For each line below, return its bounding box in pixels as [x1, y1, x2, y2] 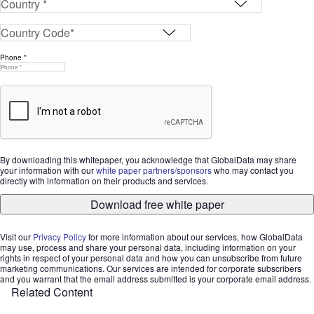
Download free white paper [90, 196, 224, 212]
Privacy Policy [33, 230, 86, 243]
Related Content [11, 283, 93, 300]
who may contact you [212, 163, 294, 176]
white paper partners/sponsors [96, 163, 212, 176]
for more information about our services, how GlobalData [86, 230, 303, 243]
